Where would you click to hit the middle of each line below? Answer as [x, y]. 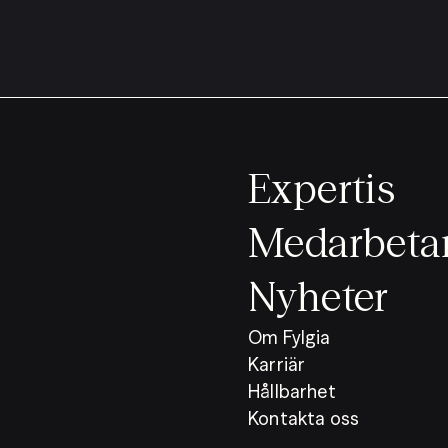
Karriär [277, 364]
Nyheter [318, 296]
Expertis [322, 188]
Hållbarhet [292, 391]
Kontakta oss [304, 418]
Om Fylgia [289, 337]
